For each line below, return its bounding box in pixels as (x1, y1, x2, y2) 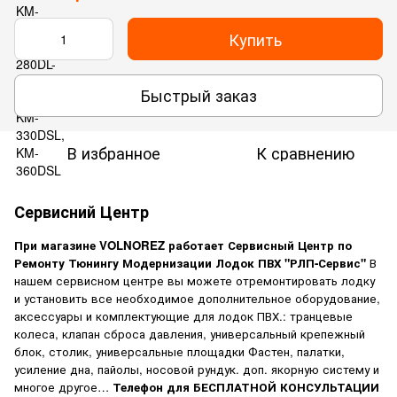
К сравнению (255, 140, 354, 164)
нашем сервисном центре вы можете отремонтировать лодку (14, 271, 375, 289)
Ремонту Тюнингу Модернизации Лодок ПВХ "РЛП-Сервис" (14, 253, 370, 271)
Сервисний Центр (14, 199, 149, 223)
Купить (229, 27, 282, 51)
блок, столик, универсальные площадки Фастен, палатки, (14, 342, 345, 360)
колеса (14, 324, 55, 342)
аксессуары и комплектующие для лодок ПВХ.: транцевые (14, 307, 353, 324)
